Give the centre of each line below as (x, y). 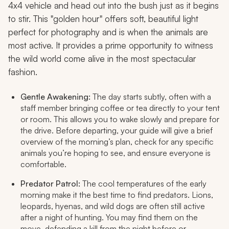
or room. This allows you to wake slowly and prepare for (120, 119)
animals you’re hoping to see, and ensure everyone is (116, 153)
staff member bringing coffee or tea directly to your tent (120, 108)
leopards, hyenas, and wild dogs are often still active (113, 206)
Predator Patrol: (50, 183)
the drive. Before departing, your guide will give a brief (117, 130)
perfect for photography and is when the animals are (108, 32)
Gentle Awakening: (55, 96)
